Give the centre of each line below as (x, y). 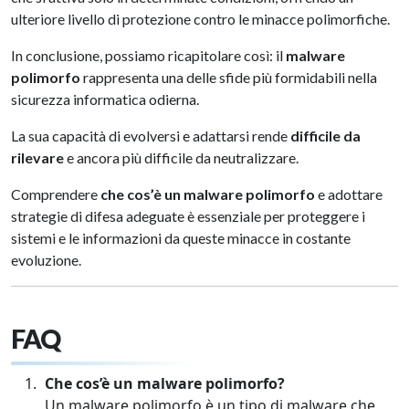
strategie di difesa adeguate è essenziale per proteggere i (188, 216)
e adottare (349, 194)
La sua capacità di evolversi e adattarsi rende (151, 136)
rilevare (37, 158)
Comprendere (56, 194)
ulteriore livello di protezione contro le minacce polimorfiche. (202, 19)
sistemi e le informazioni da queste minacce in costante (181, 238)
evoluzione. (49, 260)
